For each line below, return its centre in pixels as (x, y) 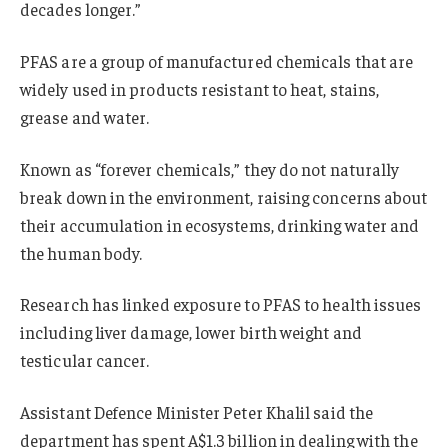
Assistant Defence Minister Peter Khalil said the (197, 412)
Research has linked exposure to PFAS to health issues (221, 304)
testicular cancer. (85, 360)
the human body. (81, 252)
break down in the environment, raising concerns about (224, 196)
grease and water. (85, 116)
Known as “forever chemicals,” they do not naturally (210, 168)
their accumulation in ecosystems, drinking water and (220, 224)
